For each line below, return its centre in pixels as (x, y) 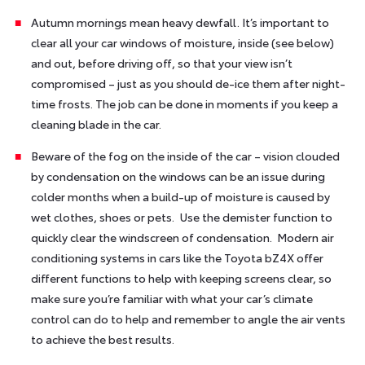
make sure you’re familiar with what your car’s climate (172, 298)
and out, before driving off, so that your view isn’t (161, 62)
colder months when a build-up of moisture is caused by (180, 196)
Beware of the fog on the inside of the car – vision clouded (185, 155)
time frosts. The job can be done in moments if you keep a (184, 103)
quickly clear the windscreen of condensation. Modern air (182, 237)
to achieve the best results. (102, 339)
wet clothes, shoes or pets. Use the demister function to (181, 216)
